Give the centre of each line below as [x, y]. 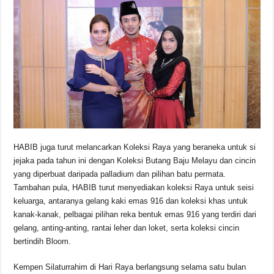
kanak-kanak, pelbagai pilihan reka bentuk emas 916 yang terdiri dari [135, 214]
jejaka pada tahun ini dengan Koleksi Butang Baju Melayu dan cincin [135, 160]
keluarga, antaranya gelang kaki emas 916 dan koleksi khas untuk [131, 201]
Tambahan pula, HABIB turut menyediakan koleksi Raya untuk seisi [134, 187]
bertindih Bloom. [43, 241]
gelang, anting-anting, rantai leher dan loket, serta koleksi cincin [127, 228]
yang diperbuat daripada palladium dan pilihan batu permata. [120, 174]
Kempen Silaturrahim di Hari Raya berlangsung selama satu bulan [130, 267]
